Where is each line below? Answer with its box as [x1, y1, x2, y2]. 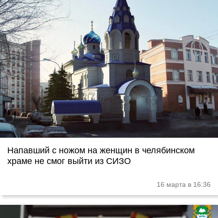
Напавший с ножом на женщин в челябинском [7, 145, 195, 155]
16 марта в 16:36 [157, 180, 211, 188]
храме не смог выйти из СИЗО [7, 156, 131, 166]
